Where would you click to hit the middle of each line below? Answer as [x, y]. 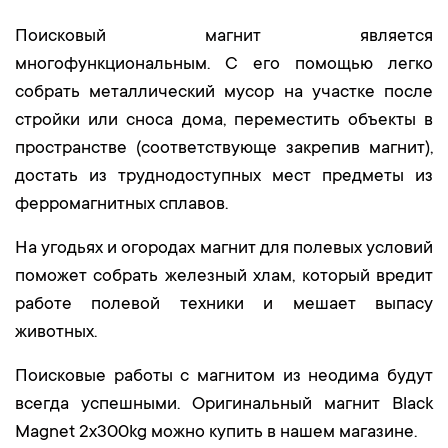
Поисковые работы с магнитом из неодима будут [224, 377]
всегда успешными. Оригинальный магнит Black [224, 405]
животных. [56, 333]
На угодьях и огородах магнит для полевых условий [224, 249]
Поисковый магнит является [224, 37]
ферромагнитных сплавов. [121, 205]
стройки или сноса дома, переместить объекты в [224, 121]
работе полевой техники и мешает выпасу [224, 305]
